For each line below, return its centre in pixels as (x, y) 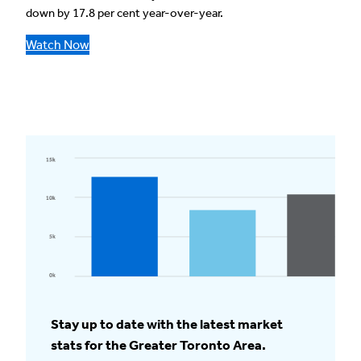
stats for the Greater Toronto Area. (158, 346)
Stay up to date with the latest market (166, 325)
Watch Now (58, 44)
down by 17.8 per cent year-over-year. (124, 13)
